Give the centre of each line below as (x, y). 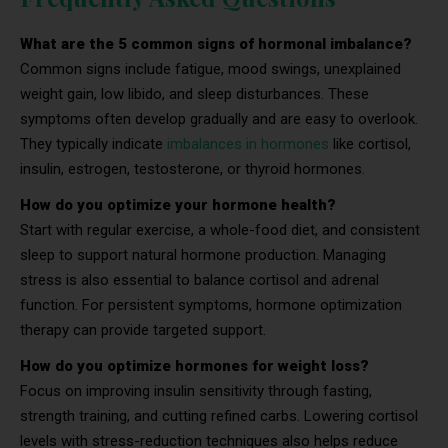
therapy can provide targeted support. (143, 329)
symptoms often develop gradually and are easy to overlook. (219, 118)
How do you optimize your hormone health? (178, 204)
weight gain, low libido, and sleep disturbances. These (194, 93)
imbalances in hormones (248, 143)
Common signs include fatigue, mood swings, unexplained (210, 68)
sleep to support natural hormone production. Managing (203, 254)
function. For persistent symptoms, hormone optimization (211, 304)
